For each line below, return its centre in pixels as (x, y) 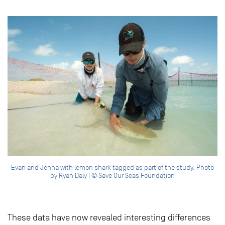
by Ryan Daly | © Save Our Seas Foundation (113, 176)
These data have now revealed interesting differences (109, 218)
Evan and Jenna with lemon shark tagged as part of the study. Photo (113, 168)
